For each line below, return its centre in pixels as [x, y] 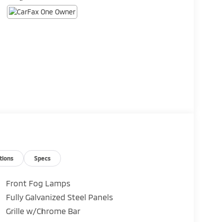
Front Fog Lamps [38, 183]
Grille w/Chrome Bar [43, 211]
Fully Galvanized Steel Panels [59, 197]
